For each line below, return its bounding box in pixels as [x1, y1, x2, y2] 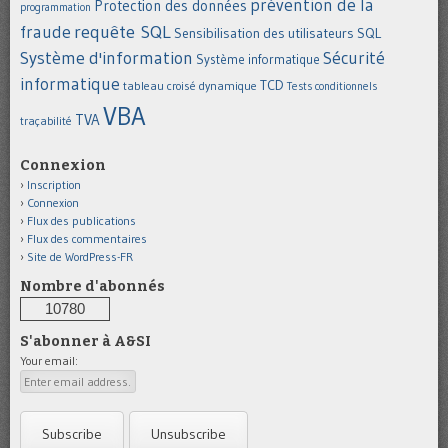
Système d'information [20, 46, 193, 69]
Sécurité [323, 46, 385, 69]
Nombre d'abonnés [20, 277, 165, 295]
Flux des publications [27, 212, 136, 228]
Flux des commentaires [27, 230, 147, 246]
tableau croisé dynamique [123, 77, 257, 93]
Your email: [20, 352, 78, 368]
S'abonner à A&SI [20, 332, 151, 350]
